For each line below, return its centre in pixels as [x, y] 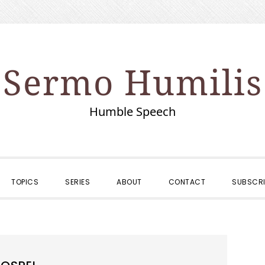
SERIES [78, 182]
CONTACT [187, 182]
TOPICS [25, 182]
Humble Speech [132, 112]
